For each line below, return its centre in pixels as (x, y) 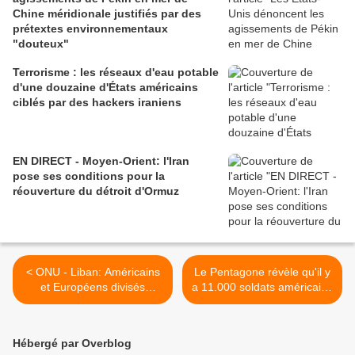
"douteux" (41, 44)
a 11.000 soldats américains (262, 287)
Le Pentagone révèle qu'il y (262, 272)
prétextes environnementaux (90, 29)
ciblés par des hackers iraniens (97, 102)
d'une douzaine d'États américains (105, 87)
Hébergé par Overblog (72, 343)
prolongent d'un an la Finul (93, 302)
